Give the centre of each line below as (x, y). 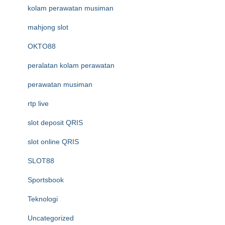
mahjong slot (48, 27)
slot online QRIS (53, 142)
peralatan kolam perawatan (71, 65)
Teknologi (43, 199)
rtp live (38, 103)
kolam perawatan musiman (71, 8)
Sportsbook (46, 180)
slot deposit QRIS (55, 123)
